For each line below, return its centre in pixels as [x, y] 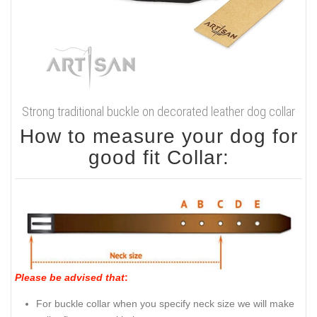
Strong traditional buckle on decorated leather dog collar [158, 112]
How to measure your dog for [158, 137]
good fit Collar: [158, 158]
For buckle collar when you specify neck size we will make [165, 303]
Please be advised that [70, 278]
